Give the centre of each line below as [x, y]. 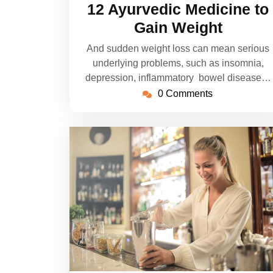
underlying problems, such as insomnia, [178, 63]
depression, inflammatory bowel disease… [178, 78]
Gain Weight [178, 27]
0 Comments [185, 94]
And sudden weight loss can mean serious [178, 48]
